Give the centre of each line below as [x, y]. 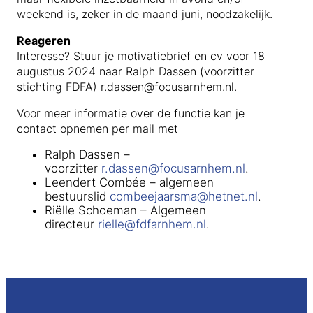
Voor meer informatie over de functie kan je [131, 113]
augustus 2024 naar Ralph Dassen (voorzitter [136, 71]
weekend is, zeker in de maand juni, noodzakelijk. [145, 14]
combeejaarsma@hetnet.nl [184, 197]
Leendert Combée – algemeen [129, 183]
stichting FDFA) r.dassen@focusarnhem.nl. [127, 86]
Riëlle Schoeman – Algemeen [125, 211]
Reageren [44, 40]
